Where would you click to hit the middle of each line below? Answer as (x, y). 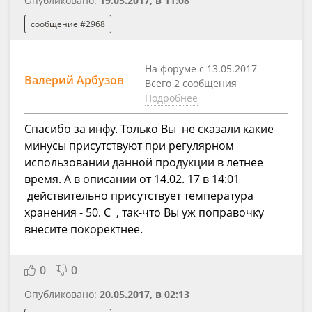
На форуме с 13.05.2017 (201, 69)
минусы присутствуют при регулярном (129, 146)
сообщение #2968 (68, 24)
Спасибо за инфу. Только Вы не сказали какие (149, 129)
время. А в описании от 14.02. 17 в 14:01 (132, 179)
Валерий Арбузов (74, 80)
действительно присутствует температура (139, 196)
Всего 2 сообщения (191, 84)
